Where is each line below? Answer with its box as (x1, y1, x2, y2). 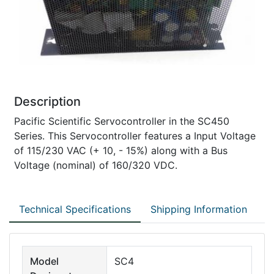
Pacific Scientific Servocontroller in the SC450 (14, 114, 229, 127)
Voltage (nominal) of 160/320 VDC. (14, 158, 177, 171)
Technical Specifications (19, 202, 131, 215)
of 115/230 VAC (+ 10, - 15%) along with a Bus (14, 144, 228, 157)
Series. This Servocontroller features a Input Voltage (14, 129, 256, 142)
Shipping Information (150, 202, 247, 215)
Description (14, 94, 81, 109)
